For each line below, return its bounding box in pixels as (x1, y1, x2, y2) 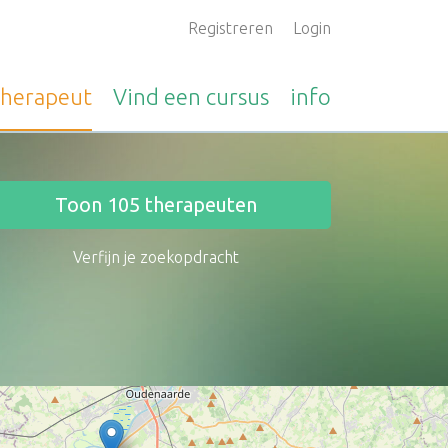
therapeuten (140, 193, 257, 216)
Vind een (113, 84, 206, 109)
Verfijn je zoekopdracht (73, 248, 239, 266)
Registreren (188, 19, 273, 37)
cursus (206, 84, 269, 109)
